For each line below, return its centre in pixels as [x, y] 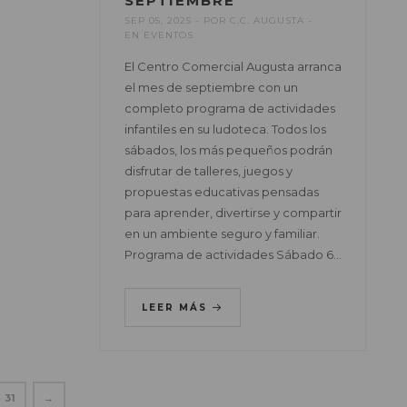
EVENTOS [168, 35]
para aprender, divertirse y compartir [233, 213]
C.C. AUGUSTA [267, 21]
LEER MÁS [176, 308]
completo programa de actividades [229, 109]
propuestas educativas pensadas [221, 192]
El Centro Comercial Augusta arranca [233, 67]
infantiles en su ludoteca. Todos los [225, 129]
